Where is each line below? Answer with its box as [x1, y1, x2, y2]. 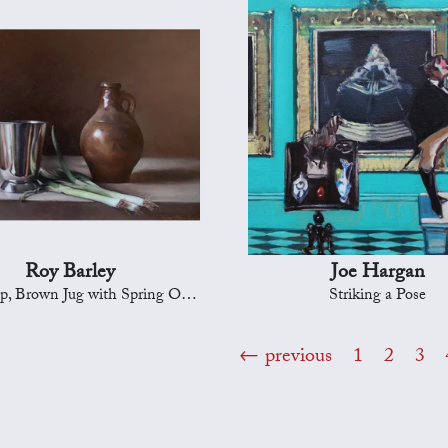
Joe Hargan [330, 256, 425, 291]
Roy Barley [24, 256, 115, 291]
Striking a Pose [329, 282, 427, 310]
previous [265, 340, 333, 375]
